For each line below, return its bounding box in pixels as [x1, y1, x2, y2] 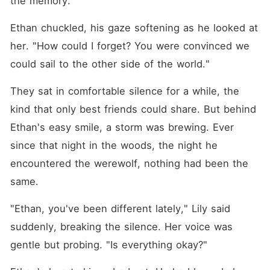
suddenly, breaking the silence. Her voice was [10, 221, 233, 233]
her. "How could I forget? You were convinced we [10, 40, 250, 52]
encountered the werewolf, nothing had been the [10, 157, 248, 169]
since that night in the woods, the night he [10, 139, 218, 151]
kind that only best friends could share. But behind [10, 103, 256, 115]
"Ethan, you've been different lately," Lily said [10, 202, 230, 215]
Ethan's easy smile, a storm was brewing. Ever [10, 121, 234, 133]
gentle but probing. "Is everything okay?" [10, 239, 207, 251]
